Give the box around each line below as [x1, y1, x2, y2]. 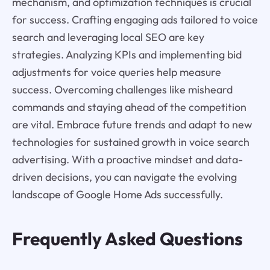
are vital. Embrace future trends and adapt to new [11, 118, 252, 132]
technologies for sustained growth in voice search [11, 135, 250, 149]
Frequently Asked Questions [11, 227, 243, 251]
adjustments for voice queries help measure [11, 65, 221, 80]
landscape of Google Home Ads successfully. [11, 187, 223, 202]
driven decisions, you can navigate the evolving [11, 170, 237, 184]
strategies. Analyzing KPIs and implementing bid [11, 48, 242, 62]
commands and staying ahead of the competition [11, 100, 246, 115]
